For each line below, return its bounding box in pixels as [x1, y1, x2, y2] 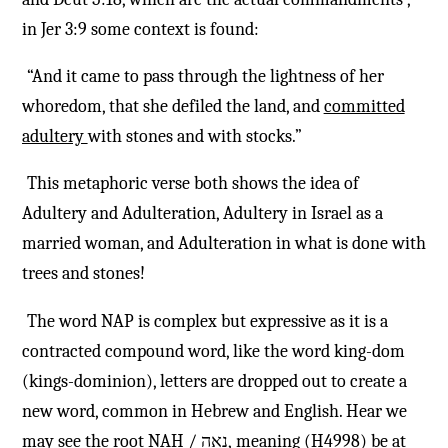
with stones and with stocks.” [87, 125, 302, 147]
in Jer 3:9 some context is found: [21, 18, 259, 40]
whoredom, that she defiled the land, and [21, 95, 324, 117]
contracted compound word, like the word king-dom [21, 340, 405, 362]
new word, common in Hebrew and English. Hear [21, 400, 386, 422]
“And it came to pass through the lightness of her [26, 65, 384, 87]
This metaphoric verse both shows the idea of [26, 173, 359, 195]
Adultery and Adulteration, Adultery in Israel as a [21, 203, 383, 225]
